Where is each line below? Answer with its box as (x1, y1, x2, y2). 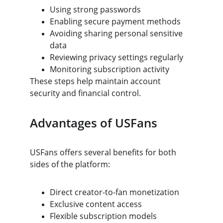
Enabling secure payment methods (50, 16, 181, 27)
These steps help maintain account (30, 76, 163, 87)
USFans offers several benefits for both (30, 147, 178, 158)
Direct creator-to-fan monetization (50, 187, 179, 198)
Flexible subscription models (50, 211, 157, 222)
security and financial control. (30, 88, 141, 99)
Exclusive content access (50, 199, 142, 210)
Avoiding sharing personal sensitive (50, 28, 185, 39)
